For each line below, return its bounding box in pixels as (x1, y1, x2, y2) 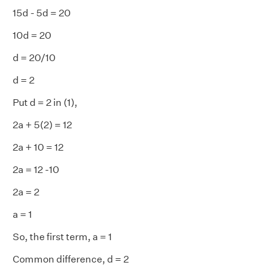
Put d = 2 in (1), (13, 97, 77, 108)
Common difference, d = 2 (13, 253, 129, 265)
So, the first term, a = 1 (13, 231, 112, 243)
